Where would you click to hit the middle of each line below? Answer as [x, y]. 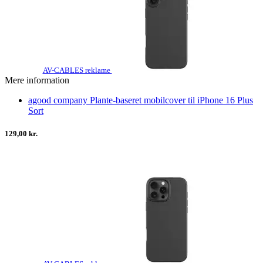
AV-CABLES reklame [77, 70]
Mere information [37, 80]
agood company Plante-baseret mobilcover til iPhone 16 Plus [141, 100]
